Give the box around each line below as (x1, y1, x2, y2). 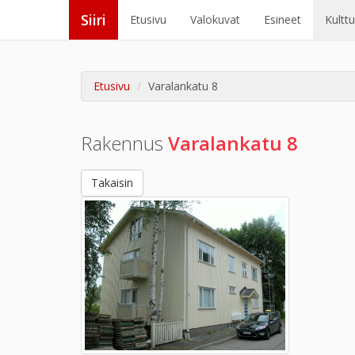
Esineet (264, 12, 301, 27)
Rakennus (81, 130, 168, 156)
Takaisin (91, 175, 133, 190)
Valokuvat (190, 12, 240, 27)
